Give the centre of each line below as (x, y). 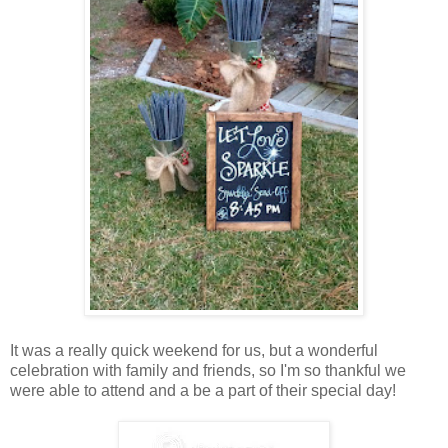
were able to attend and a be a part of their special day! (203, 390)
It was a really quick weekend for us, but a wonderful (194, 350)
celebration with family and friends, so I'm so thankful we (208, 370)
